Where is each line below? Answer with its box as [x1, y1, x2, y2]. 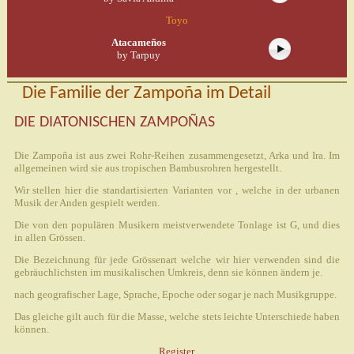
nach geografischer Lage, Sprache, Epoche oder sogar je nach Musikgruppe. [13, 288, 337, 300]
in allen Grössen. [13, 231, 85, 243]
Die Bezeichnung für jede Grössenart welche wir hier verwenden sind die [13, 253, 341, 265]
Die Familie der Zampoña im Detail [21, 84, 271, 103]
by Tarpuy [116, 48, 160, 61]
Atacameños [111, 36, 166, 48]
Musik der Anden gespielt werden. [13, 196, 160, 209]
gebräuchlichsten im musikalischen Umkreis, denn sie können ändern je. [13, 265, 322, 278]
